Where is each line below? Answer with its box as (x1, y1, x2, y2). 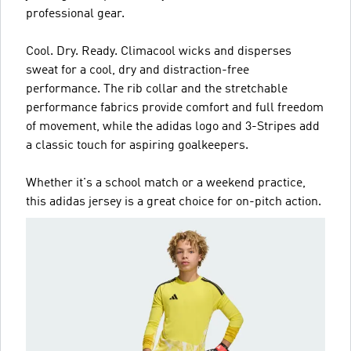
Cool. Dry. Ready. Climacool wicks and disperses (26, 45, 291, 58)
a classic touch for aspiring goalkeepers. (26, 139, 248, 152)
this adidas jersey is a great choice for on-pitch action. (26, 195, 321, 208)
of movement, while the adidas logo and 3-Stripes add (26, 120, 320, 133)
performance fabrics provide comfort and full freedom (26, 101, 324, 114)
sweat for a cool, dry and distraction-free (26, 63, 249, 77)
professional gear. (26, 7, 125, 20)
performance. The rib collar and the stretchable (26, 82, 288, 96)
